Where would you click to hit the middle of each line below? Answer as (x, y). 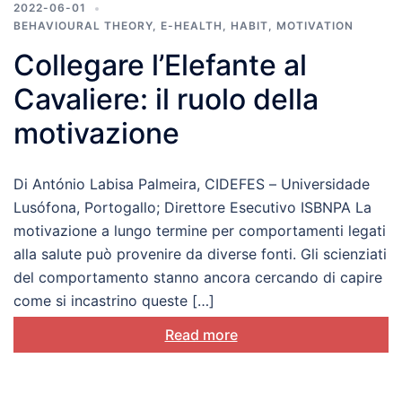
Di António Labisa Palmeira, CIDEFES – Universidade (192, 184)
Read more (201, 335)
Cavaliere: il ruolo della (166, 100)
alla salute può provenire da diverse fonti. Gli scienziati (200, 254)
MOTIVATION (315, 26)
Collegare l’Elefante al (160, 66)
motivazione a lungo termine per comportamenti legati (200, 231)
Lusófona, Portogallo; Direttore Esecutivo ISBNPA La (192, 208)
